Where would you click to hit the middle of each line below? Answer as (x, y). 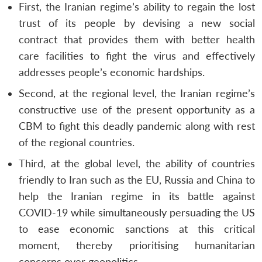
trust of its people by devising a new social (137, 23)
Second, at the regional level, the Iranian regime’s (137, 94)
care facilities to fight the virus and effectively (137, 56)
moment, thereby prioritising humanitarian (137, 246)
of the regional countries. (77, 143)
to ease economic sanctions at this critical (137, 229)
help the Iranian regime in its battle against (137, 196)
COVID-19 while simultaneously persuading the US (137, 213)
